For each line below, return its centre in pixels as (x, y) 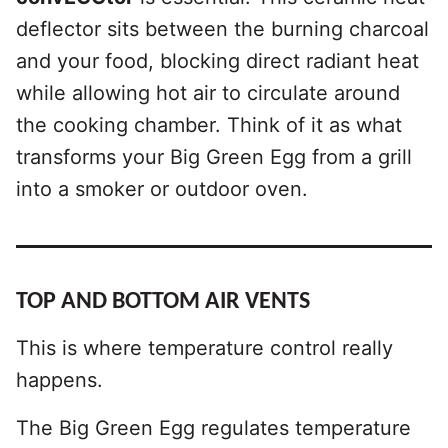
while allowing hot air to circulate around (208, 93)
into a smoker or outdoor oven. (162, 189)
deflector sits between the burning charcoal (222, 29)
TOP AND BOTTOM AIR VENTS (163, 302)
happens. (59, 380)
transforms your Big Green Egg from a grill (214, 157)
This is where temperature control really (204, 348)
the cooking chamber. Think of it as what (209, 125)
